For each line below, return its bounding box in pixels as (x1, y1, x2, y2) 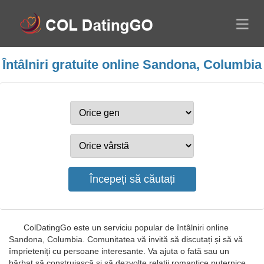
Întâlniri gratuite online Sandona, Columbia (2, 57, 262, 72)
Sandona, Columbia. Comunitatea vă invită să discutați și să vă (9, 235, 243, 244)
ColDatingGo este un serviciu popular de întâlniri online (24, 223, 229, 232)
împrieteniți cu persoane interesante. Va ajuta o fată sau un (9, 246, 229, 256)
